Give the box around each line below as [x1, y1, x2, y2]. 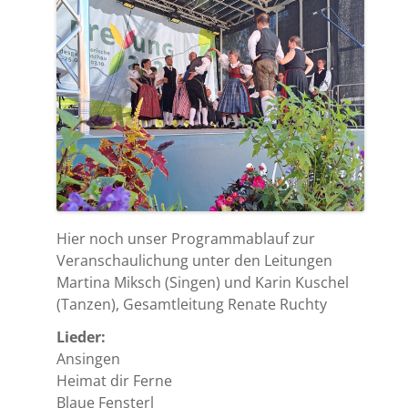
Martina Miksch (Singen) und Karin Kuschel [56, 270, 349, 292]
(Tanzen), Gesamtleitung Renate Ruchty [56, 292, 327, 314]
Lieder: [56, 325, 106, 347]
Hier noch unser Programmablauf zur [56, 227, 315, 249]
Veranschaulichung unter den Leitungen [56, 249, 332, 270]
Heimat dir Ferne [56, 369, 172, 391]
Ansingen [56, 347, 120, 369]
